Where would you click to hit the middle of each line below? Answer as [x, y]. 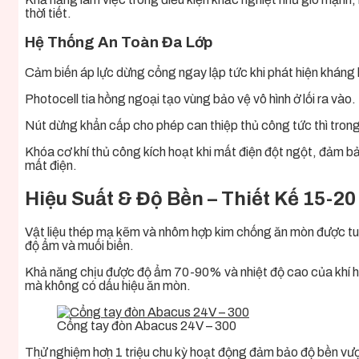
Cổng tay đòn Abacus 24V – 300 [147, 325]
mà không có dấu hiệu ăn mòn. [108, 285]
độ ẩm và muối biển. [79, 245]
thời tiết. [48, 13]
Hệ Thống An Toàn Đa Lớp [119, 43]
